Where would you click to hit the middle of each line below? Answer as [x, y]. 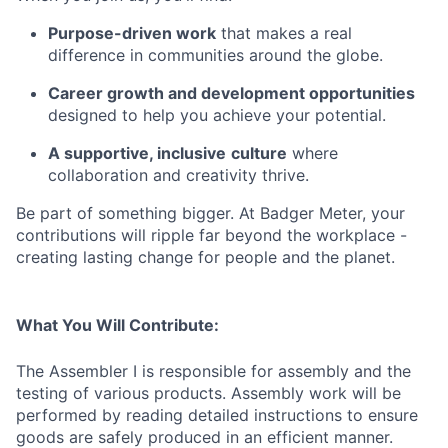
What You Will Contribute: [117, 325]
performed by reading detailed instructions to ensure [217, 415]
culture [259, 153]
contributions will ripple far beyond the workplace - [211, 235]
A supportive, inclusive [137, 153]
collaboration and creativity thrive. [178, 175]
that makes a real [284, 33]
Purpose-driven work [132, 33]
